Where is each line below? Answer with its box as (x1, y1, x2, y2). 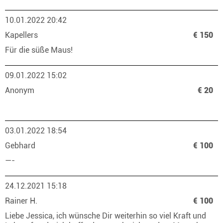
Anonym (5, 86, 36, 95)
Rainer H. (5, 196, 39, 206)
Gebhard (5, 141, 37, 150)
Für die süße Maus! (5, 45, 77, 55)
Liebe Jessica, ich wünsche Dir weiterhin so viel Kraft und (5, 211, 206, 221)
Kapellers (5, 30, 40, 40)
